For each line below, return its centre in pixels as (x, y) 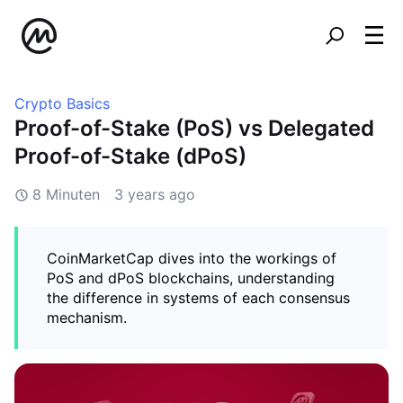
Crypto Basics (62, 103)
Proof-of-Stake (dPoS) (130, 156)
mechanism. (87, 318)
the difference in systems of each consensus (198, 298)
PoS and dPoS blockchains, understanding (191, 278)
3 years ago (155, 194)
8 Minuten (66, 194)
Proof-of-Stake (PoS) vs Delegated (194, 128)
